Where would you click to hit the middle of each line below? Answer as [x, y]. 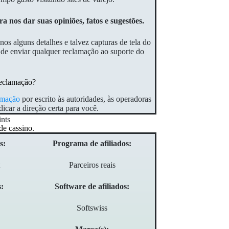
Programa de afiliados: [92, 144]
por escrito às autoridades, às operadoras [86, 99]
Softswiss [92, 208]
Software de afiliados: [92, 187]
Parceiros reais [92, 165]
